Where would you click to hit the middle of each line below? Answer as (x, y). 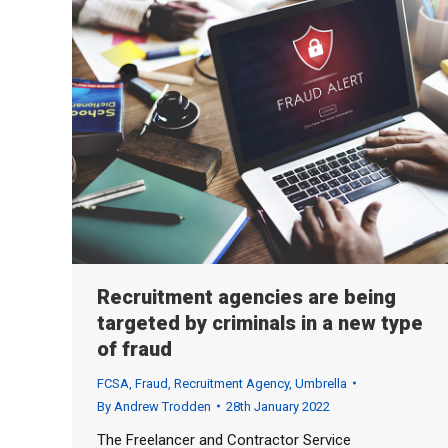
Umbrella (321, 383)
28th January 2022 (278, 406)
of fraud (134, 348)
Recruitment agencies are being (246, 296)
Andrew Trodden (162, 406)
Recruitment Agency (231, 383)
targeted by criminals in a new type (260, 322)
